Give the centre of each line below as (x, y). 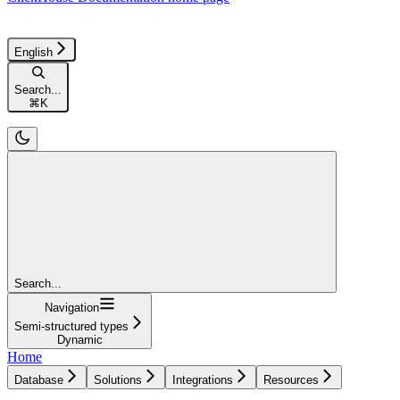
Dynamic (79, 339)
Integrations (203, 379)
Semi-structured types (71, 326)
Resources (291, 379)
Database (39, 379)
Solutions (118, 379)
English (33, 52)
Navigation (71, 307)
